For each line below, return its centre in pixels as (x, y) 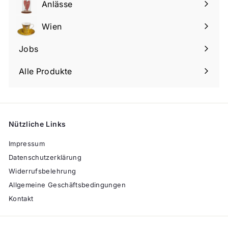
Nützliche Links (37, 124)
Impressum (27, 143)
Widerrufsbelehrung (42, 171)
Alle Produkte (46, 71)
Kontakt (21, 198)
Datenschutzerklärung (45, 157)
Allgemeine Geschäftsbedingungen (67, 184)
